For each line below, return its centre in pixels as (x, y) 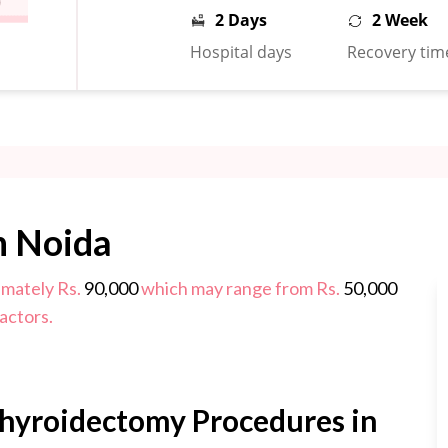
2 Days (240, 20)
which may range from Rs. (242, 288)
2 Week (399, 20)
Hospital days (240, 52)
